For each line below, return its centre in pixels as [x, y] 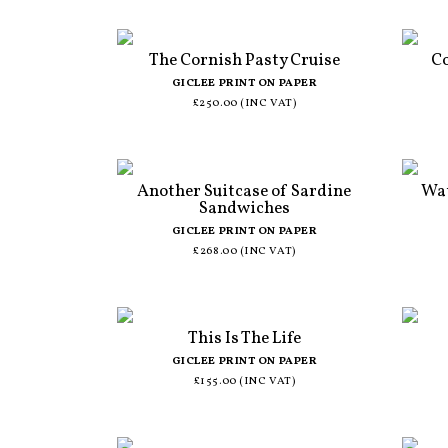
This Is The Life [244, 339]
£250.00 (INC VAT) [244, 104]
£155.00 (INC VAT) [244, 382]
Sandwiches [244, 208]
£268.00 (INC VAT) [244, 251]
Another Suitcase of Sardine [244, 191]
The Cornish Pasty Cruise [244, 61]
